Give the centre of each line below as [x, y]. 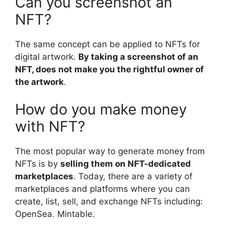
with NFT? [50, 127]
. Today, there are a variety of [133, 177]
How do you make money [101, 109]
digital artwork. [47, 57]
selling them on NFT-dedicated [126, 164]
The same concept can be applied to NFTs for [107, 44]
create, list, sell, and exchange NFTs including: [109, 202]
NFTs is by [38, 164]
